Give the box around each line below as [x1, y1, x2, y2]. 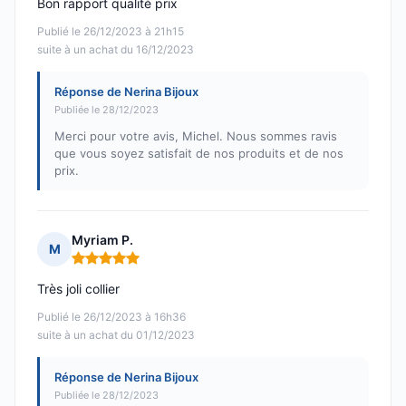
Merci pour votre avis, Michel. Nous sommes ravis [54, 129, 337, 144]
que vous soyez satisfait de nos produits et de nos [54, 146, 343, 161]
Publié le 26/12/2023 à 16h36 [37, 310, 186, 324]
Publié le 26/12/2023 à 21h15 [37, 24, 184, 39]
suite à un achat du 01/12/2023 [37, 328, 195, 343]
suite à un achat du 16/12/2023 [37, 43, 194, 57]
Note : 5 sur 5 [71, 256, 157, 275]
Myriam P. [72, 232, 133, 248]
